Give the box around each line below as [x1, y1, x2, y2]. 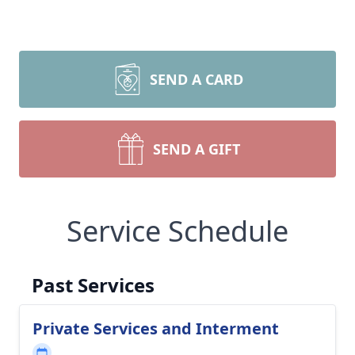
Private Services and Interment [32, 318, 279, 339]
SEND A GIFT [153, 139, 240, 158]
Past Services [32, 272, 155, 298]
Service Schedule [67, 212, 288, 250]
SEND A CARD [150, 70, 243, 89]
